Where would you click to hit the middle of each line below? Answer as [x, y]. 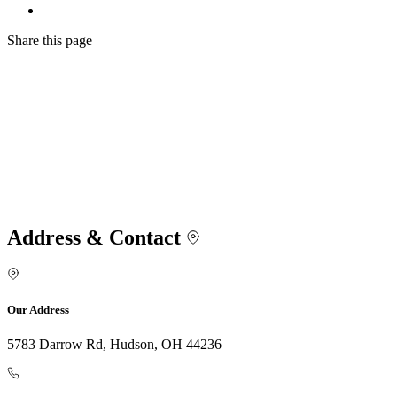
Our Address [38, 310]
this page [67, 41]
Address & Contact [97, 238]
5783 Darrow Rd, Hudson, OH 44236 [114, 345]
